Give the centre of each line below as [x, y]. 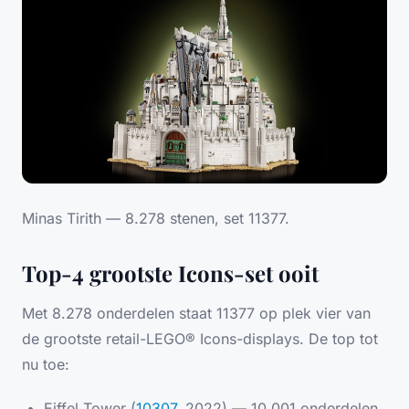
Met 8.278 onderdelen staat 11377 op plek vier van [196, 314]
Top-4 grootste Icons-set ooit [170, 273]
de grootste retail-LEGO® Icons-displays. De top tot [200, 339]
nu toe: [46, 365]
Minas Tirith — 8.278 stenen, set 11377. [156, 219]
